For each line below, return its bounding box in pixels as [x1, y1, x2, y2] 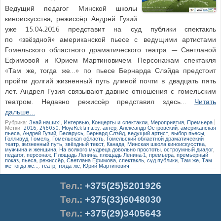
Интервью [64, 118, 89, 126]
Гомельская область [52, 135, 104, 142]
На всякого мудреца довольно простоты [59, 146, 161, 153]
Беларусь [59, 129, 83, 137]
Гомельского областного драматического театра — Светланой [5, 45, 216, 54]
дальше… [5, 107, 35, 116]
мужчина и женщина [5, 146, 56, 153]
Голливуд [5, 135, 28, 142]
